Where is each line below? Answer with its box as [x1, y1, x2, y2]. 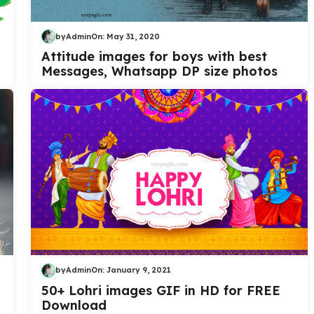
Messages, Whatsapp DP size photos [41, 63, 278, 80]
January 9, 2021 [107, 264, 171, 275]
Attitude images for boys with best [41, 48, 267, 65]
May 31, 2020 [107, 31, 160, 41]
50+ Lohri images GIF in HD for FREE [41, 282, 280, 299]
